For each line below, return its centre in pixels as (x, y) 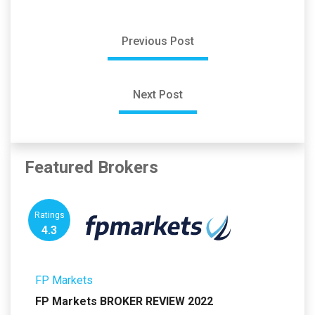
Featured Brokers (91, 168)
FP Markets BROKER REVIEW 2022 (124, 302)
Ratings (49, 216)
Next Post (157, 95)
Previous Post (157, 41)
